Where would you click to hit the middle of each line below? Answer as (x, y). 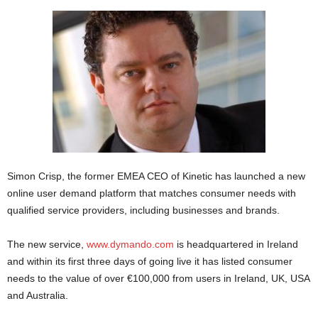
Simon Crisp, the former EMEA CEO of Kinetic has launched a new (156, 176)
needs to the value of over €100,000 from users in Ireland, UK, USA (158, 278)
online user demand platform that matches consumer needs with (152, 193)
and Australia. (38, 295)
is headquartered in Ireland (236, 244)
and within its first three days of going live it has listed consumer (150, 261)
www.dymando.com (130, 244)
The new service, (47, 244)
